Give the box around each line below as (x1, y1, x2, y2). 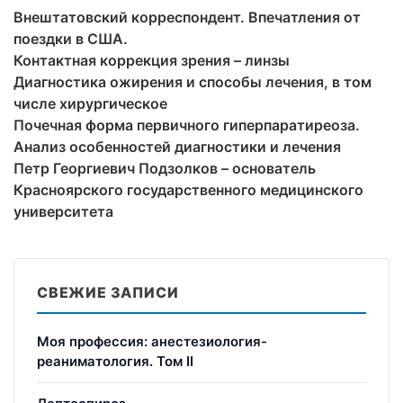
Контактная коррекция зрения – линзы (13, 50, 290, 69)
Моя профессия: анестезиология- (37, 332, 267, 350)
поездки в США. (13, 29, 128, 48)
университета (13, 201, 113, 220)
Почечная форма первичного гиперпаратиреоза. (13, 115, 360, 134)
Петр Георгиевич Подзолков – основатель (13, 158, 316, 177)
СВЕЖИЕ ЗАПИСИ (37, 282, 179, 301)
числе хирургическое (13, 94, 167, 112)
